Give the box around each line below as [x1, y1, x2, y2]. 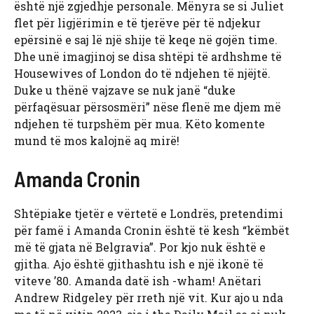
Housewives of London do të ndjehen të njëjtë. [14, 66, 271, 81]
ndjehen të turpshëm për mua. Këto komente [14, 116, 265, 132]
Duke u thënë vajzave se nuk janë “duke [14, 83, 235, 98]
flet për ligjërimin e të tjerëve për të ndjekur [14, 15, 261, 31]
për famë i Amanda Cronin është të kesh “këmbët [14, 223, 289, 238]
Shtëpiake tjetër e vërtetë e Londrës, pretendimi [14, 206, 283, 221]
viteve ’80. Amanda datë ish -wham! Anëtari [14, 273, 261, 289]
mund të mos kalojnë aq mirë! [14, 133, 179, 149]
